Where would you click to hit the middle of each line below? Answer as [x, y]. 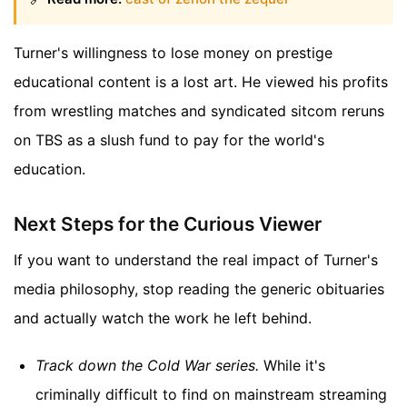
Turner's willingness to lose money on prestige [173, 52]
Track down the [91, 366]
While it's [292, 366]
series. [235, 366]
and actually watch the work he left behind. [163, 318]
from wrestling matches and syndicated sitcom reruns [199, 110]
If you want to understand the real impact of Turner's [196, 260]
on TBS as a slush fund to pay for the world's [169, 139]
